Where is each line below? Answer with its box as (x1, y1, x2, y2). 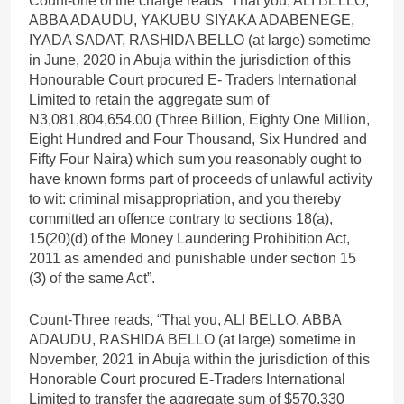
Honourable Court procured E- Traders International (29, 71, 357, 87)
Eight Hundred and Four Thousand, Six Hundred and (29, 131, 367, 147)
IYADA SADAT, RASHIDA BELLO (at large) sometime (29, 32, 371, 48)
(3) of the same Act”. (29, 270, 155, 286)
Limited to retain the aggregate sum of (29, 91, 269, 107)
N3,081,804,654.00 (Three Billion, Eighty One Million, (29, 111, 370, 127)
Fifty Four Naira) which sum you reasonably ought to (29, 151, 362, 167)
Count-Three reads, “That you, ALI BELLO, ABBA (29, 311, 341, 327)
